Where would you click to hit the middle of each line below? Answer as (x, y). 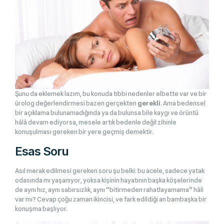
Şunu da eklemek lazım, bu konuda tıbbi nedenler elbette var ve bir (111, 93)
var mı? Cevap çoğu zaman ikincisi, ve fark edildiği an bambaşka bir (111, 199)
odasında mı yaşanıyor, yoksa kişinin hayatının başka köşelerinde (108, 180)
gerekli (149, 103)
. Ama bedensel (183, 103)
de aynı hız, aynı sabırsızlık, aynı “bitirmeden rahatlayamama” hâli (109, 189)
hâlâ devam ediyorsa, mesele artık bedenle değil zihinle (96, 122)
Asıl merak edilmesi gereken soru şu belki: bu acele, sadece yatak (110, 170)
